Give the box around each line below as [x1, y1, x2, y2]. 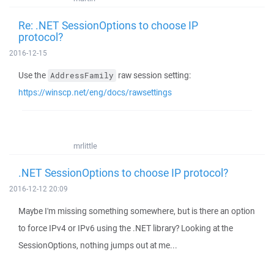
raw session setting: [116, 70, 191, 81]
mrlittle [73, 141, 97, 151]
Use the [18, 70, 48, 81]
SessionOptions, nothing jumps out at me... [18, 240, 177, 251]
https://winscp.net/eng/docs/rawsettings [18, 87, 172, 98]
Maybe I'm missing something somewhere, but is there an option [18, 206, 255, 217]
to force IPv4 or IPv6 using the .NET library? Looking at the [18, 223, 233, 234]
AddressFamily [50, 70, 114, 81]
